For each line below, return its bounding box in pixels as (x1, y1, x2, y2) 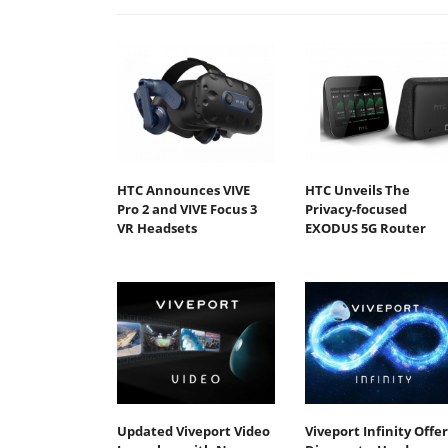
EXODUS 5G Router (304, 219, 426, 238)
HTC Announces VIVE (117, 181, 250, 200)
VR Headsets (117, 219, 197, 238)
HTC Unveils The (304, 181, 410, 200)
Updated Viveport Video (117, 421, 270, 440)
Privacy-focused (304, 200, 407, 219)
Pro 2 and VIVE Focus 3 (117, 200, 257, 219)
